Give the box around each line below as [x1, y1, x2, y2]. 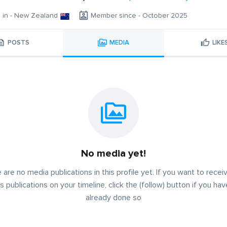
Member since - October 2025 [91, 11, 187, 20]
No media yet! [81, 147, 146, 160]
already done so [86, 193, 141, 203]
